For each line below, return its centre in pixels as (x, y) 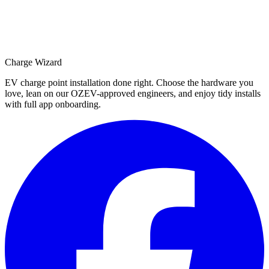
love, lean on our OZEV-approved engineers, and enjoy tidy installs (133, 93)
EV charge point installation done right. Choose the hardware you (129, 82)
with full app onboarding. (53, 104)
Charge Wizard (33, 62)
